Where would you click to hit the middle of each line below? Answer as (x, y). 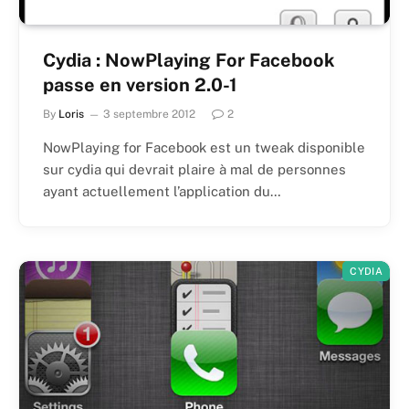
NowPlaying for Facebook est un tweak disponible (204, 147)
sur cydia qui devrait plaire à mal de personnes (194, 169)
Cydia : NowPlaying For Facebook (189, 60)
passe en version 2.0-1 (140, 84)
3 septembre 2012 (149, 114)
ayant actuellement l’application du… (162, 191)
